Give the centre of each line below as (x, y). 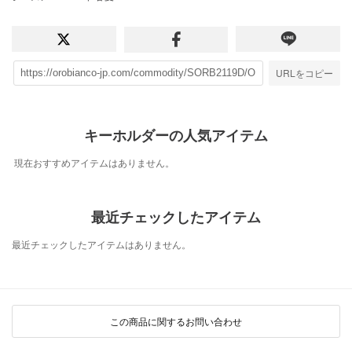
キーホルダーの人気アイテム (176, 136)
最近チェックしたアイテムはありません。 (101, 244)
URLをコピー (304, 72)
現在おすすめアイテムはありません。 (94, 163)
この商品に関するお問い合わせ (176, 321)
